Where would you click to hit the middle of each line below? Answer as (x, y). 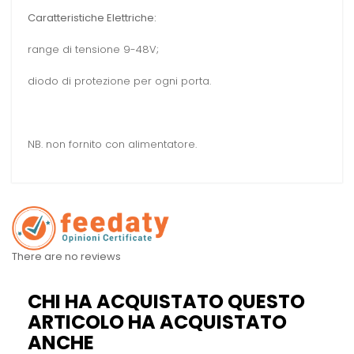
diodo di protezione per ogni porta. (119, 81)
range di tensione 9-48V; (93, 50)
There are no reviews (66, 256)
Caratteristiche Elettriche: (92, 18)
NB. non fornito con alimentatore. (112, 145)
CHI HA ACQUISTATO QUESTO (166, 301)
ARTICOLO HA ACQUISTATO (157, 322)
